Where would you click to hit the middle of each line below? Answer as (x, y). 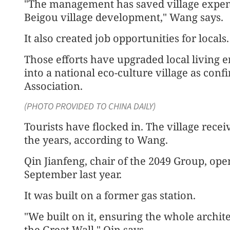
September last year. (73, 174)
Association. (53, 86)
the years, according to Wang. (96, 140)
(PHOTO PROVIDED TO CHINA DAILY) (90, 107)
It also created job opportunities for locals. (127, 38)
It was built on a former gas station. (110, 195)
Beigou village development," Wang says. (124, 17)
